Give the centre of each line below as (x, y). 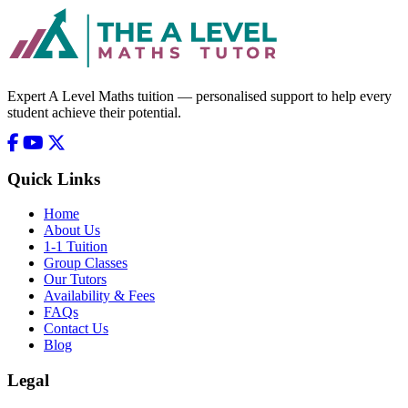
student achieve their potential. (94, 112)
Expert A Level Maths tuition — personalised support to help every (199, 96)
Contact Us (76, 329)
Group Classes (86, 263)
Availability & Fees (99, 296)
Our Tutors (75, 280)
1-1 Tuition (76, 247)
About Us (72, 230)
